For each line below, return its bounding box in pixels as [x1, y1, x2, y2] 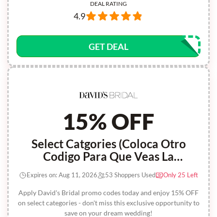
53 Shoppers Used [105, 171, 155, 179]
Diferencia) [79, 162, 138, 176]
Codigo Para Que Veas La [43, 149, 174, 163]
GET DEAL [89, 41, 128, 52]
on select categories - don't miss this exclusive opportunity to [17, 199, 200, 207]
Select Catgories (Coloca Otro [31, 137, 186, 151]
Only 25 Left [163, 171, 198, 179]
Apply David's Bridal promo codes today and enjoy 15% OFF [18, 188, 199, 197]
